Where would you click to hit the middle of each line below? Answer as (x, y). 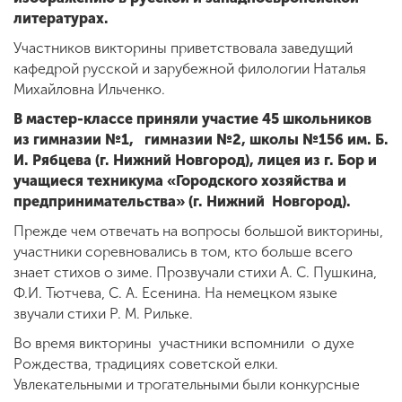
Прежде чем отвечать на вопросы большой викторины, (198, 231)
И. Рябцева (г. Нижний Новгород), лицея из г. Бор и (195, 160)
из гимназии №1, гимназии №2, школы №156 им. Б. (201, 140)
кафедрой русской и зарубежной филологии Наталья (190, 69)
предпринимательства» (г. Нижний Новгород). (182, 201)
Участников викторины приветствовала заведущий (183, 48)
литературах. (63, 18)
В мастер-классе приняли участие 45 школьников (192, 119)
